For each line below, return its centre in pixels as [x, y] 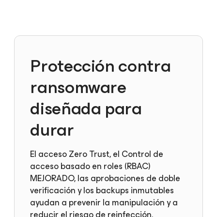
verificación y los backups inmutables [102, 190]
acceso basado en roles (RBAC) [91, 166]
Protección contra [101, 66]
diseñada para [86, 108]
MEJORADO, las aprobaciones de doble [105, 178]
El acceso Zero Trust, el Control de [97, 154]
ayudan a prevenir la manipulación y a [104, 202]
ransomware [78, 87]
